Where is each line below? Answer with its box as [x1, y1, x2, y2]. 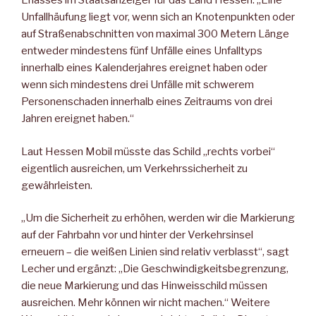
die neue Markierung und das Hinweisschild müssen [21, 279, 267, 293]
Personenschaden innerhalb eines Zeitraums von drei [21, 95, 272, 109]
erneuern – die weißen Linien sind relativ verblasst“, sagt [21, 245, 289, 259]
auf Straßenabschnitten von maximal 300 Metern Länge [21, 28, 289, 41]
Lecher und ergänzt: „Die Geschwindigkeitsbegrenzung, [21, 262, 288, 276]
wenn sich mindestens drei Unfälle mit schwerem [21, 78, 254, 92]
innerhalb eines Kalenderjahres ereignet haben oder [21, 61, 267, 75]
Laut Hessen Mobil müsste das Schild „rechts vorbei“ [21, 145, 275, 158]
